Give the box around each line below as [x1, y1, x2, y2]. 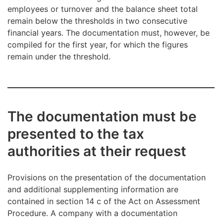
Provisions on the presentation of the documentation [7, 172, 206, 183]
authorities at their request [7, 143, 186, 160]
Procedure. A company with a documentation [7, 208, 177, 219]
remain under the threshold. [7, 52, 111, 62]
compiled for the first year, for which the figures [7, 40, 188, 50]
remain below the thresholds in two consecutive [7, 16, 187, 26]
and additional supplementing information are [7, 184, 178, 195]
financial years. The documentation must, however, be [7, 28, 210, 38]
